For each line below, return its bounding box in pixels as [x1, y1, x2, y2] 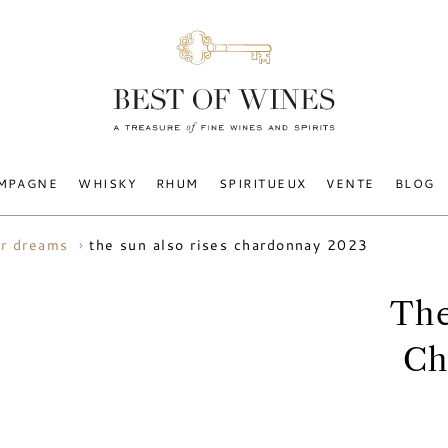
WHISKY [78, 175, 137, 191]
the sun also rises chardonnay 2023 [89, 235, 369, 254]
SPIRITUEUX [218, 175, 307, 191]
